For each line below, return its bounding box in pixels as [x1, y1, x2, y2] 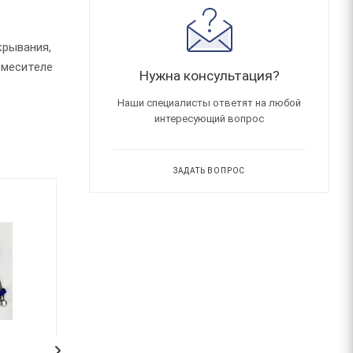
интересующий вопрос [154, 112, 264, 124]
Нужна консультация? [139, 67, 280, 84]
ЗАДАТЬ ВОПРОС [173, 165, 246, 175]
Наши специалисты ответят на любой [117, 96, 301, 109]
